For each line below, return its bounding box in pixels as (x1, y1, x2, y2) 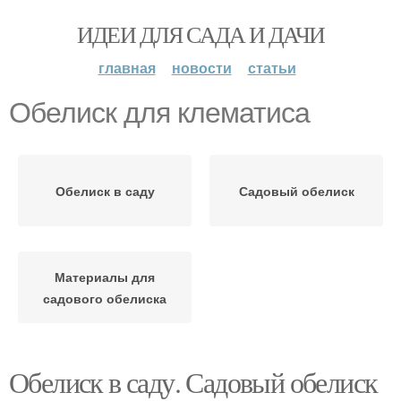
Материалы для (55, 268, 155, 286)
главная (98, 57, 156, 78)
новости (171, 57, 232, 78)
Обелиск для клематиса (9, 97, 310, 129)
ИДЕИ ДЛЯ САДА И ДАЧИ (76, 19, 325, 49)
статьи (247, 57, 296, 78)
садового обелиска (43, 289, 166, 307)
